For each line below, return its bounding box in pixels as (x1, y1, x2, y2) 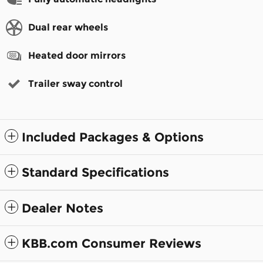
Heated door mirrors (28, 50, 126, 62)
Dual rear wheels (28, 22, 108, 33)
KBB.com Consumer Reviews (22, 236, 201, 251)
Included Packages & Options (22, 130, 204, 145)
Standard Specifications (22, 165, 169, 180)
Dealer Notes (22, 201, 103, 216)
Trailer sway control (28, 78, 123, 90)
